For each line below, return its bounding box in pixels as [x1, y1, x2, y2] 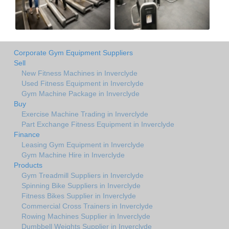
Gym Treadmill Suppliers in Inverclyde [21, 171, 144, 179]
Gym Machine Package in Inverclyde [21, 89, 140, 98]
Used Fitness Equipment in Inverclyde [21, 79, 144, 87]
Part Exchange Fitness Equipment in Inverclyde [21, 120, 174, 128]
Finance [14, 130, 40, 139]
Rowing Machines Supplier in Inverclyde [21, 212, 150, 220]
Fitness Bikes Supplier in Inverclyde [21, 191, 136, 200]
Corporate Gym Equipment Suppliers [14, 48, 133, 57]
